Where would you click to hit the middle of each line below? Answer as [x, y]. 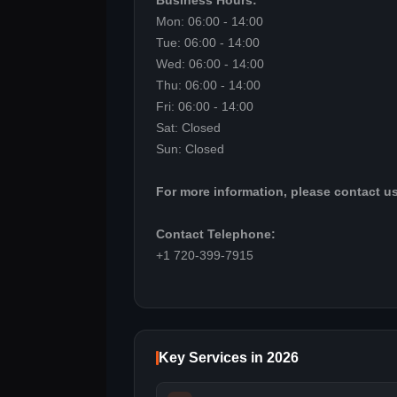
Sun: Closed [190, 150]
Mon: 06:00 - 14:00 [210, 22]
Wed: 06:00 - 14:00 [210, 65]
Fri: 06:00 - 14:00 [205, 107]
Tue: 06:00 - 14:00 [208, 43]
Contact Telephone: [216, 235]
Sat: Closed [188, 128]
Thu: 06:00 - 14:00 [208, 86]
